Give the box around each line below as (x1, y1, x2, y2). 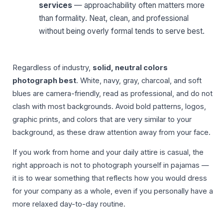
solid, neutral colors (93, 63, 168, 72)
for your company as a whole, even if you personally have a (12, 187, 213, 196)
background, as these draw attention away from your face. (12, 127, 211, 137)
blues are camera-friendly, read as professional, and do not (12, 89, 213, 98)
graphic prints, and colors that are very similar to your (12, 114, 192, 124)
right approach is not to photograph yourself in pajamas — (12, 161, 209, 170)
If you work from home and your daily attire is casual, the (12, 148, 204, 157)
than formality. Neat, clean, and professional (39, 13, 189, 23)
